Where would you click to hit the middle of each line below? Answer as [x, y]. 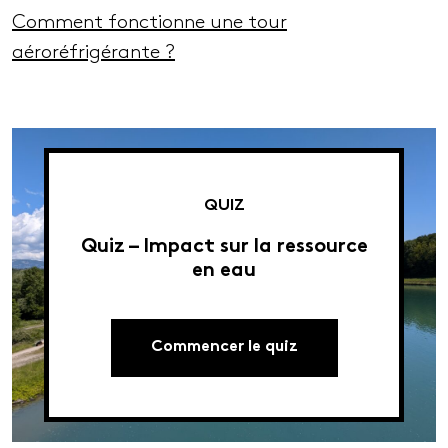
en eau [224, 272]
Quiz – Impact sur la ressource [224, 248]
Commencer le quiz [224, 348]
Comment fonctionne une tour [149, 22]
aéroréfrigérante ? [93, 52]
